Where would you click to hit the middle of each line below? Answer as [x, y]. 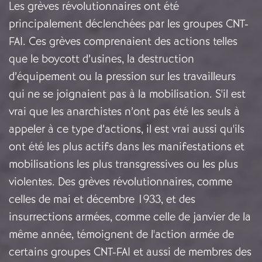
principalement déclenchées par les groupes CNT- [129, 24]
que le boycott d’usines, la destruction [101, 59]
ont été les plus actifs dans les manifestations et [127, 147]
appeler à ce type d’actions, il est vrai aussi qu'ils [127, 129]
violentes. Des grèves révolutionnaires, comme [120, 182]
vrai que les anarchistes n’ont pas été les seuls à [124, 112]
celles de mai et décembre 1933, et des [102, 199]
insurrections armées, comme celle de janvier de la [130, 217]
